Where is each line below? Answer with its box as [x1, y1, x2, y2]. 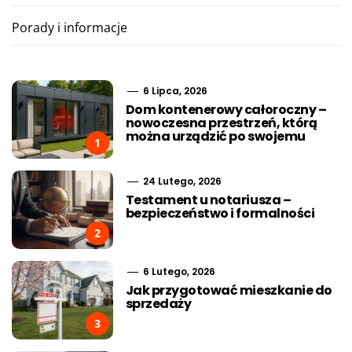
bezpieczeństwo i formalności [125, 203, 315, 222]
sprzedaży [125, 294, 192, 313]
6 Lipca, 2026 [140, 83, 207, 97]
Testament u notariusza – [125, 190, 291, 209]
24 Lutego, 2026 [140, 174, 222, 188]
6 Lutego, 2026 [140, 264, 215, 278]
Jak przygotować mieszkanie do [125, 280, 332, 299]
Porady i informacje [12, 18, 127, 36]
